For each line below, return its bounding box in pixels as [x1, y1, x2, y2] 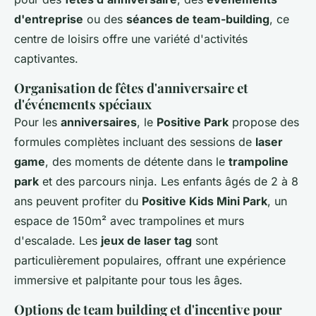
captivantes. [14, 51, 78, 66]
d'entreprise [14, 11, 83, 26]
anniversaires [61, 114, 137, 129]
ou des [83, 11, 126, 26]
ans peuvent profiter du [14, 193, 142, 208]
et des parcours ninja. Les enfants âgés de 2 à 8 [39, 174, 298, 188]
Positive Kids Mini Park [142, 193, 267, 208]
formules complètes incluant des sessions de [14, 134, 255, 149]
